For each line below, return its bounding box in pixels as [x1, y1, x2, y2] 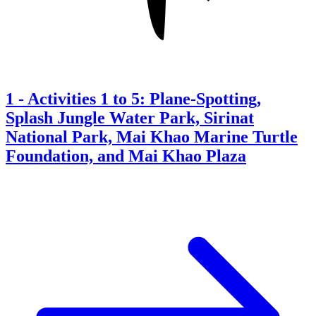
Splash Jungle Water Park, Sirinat [6, 108, 254, 127]
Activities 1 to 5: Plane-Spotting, [28, 89, 261, 108]
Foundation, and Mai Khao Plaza [6, 146, 246, 165]
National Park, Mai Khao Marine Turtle [6, 127, 298, 146]
